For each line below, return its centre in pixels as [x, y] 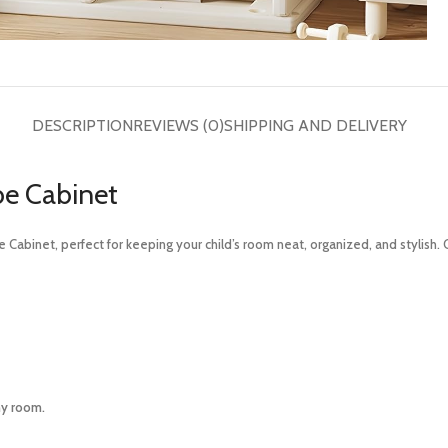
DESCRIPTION [82, 126]
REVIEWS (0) [178, 126]
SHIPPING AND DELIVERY [315, 126]
